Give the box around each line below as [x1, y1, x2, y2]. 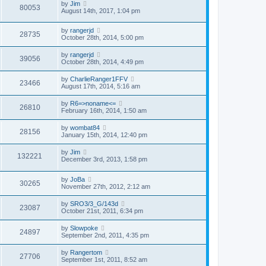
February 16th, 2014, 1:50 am [61, 107, 147, 115]
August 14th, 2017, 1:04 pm [61, 7, 140, 14]
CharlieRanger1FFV [70, 75, 128, 83]
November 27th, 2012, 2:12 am [61, 182, 150, 190]
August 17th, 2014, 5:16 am [61, 83, 140, 90]
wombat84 [70, 124, 100, 132]
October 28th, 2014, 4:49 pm [61, 58, 144, 66]
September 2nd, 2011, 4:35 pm [61, 231, 149, 239]
